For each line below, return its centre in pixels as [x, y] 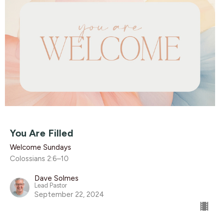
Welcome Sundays [41, 148]
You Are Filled [41, 133]
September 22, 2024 [69, 195]
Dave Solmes [56, 179]
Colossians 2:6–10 [39, 159]
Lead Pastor [51, 186]
